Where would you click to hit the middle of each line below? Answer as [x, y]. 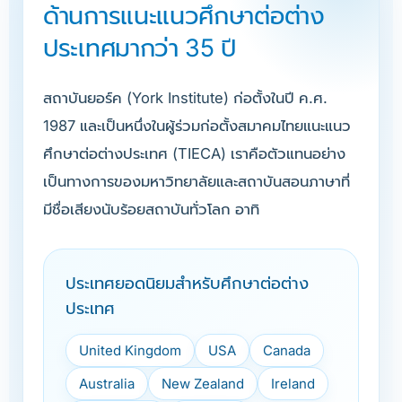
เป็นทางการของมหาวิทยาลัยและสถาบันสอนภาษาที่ [197, 181]
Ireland [293, 384]
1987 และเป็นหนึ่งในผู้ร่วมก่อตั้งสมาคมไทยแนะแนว [197, 126]
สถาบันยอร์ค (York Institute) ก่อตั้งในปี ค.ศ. [185, 98]
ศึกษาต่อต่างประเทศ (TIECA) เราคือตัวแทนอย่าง [194, 153]
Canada [287, 350]
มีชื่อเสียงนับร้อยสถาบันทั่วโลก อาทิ [151, 209]
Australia [107, 384]
